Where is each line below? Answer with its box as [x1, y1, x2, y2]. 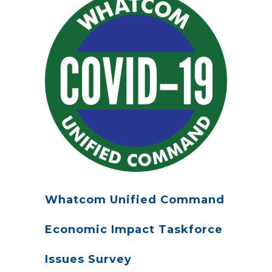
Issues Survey [45, 253, 132, 267]
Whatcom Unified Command [45, 193, 225, 207]
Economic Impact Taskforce [45, 223, 223, 237]
